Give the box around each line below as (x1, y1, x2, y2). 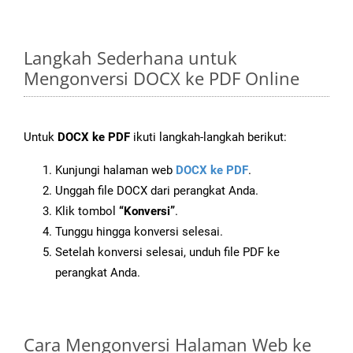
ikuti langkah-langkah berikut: (130, 130, 287, 145)
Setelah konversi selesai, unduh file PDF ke (55, 245, 280, 260)
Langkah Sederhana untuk (24, 46, 237, 70)
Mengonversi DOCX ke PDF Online (24, 66, 299, 91)
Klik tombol (55, 204, 119, 219)
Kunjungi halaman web (55, 163, 176, 178)
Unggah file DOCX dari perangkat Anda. (55, 184, 258, 199)
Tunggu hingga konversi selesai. (55, 225, 223, 240)
